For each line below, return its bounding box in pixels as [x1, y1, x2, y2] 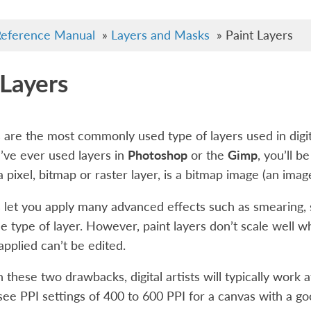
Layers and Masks [110, 27, 210, 42]
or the [187, 148, 228, 163]
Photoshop [127, 148, 187, 163]
